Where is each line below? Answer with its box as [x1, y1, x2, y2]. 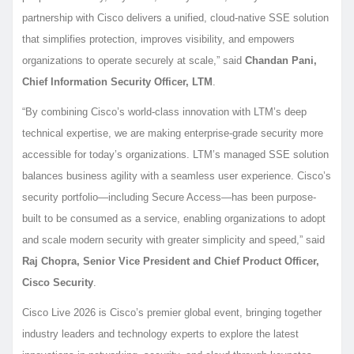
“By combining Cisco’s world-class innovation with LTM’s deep [22, 105, 307, 118]
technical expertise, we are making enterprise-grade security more [22, 126, 323, 139]
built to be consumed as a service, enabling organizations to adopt [22, 212, 326, 224]
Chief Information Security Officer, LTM [22, 75, 213, 88]
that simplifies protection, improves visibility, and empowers [22, 32, 295, 45]
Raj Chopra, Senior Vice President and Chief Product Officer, [22, 254, 319, 267]
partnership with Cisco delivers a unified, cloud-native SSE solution [22, 11, 329, 24]
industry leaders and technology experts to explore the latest [22, 327, 299, 340]
